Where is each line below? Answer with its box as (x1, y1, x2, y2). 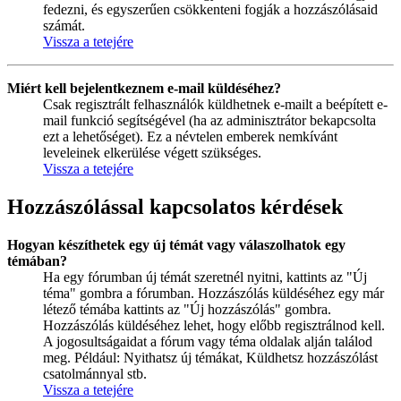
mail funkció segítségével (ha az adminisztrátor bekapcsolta (43, 112, 376, 128)
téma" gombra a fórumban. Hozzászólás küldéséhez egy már (43, 285, 384, 301)
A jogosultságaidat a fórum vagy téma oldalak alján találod (43, 333, 372, 349)
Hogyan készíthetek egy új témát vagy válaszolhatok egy (7, 236, 346, 252)
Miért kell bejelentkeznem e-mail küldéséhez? (7, 80, 281, 96)
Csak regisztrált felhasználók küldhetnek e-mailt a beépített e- (43, 96, 388, 112)
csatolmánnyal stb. (43, 365, 147, 381)
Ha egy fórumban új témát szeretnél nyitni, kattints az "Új (43, 269, 367, 285)
